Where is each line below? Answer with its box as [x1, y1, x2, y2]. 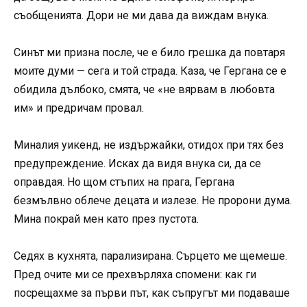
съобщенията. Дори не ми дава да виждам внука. [14, 8, 269, 22]
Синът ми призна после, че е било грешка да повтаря [14, 45, 285, 59]
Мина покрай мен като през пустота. [14, 212, 199, 226]
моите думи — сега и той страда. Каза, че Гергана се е [14, 64, 286, 77]
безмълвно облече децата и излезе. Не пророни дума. [14, 194, 292, 208]
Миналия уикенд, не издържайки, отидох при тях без [14, 138, 284, 152]
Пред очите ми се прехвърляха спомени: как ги [14, 268, 256, 282]
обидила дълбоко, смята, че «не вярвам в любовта [14, 82, 275, 96]
